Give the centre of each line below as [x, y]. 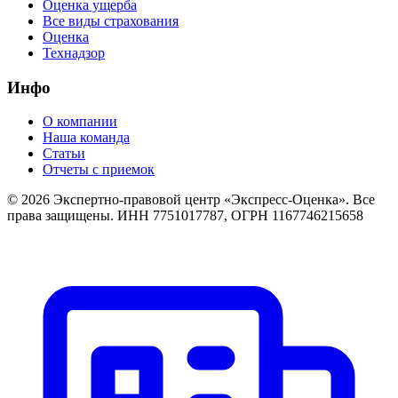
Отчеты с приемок [99, 170]
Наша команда [86, 138]
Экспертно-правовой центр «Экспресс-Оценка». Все [212, 200]
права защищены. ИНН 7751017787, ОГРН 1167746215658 [185, 216]
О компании [80, 122]
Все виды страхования [111, 21]
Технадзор [74, 53]
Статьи [64, 154]
